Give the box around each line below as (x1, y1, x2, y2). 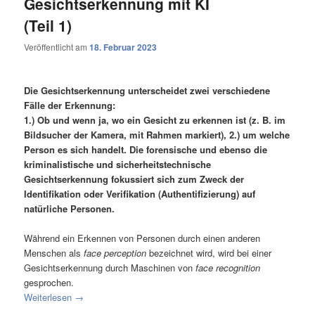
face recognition (195, 261, 261, 275)
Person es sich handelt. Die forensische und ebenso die (24, 143, 268, 157)
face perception (84, 246, 147, 260)
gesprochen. (24, 276, 75, 290)
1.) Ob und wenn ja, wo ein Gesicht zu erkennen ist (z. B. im (24, 113, 286, 127)
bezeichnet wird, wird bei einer (146, 246, 272, 260)
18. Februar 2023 (89, 41, 157, 54)
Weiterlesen (24, 290, 75, 304)
